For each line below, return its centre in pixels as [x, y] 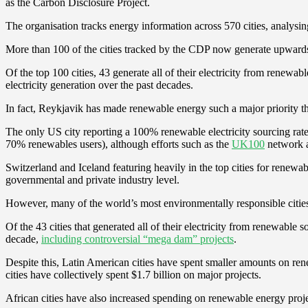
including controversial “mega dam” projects [137, 239]
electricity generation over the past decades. [99, 85]
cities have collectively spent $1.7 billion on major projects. [133, 274]
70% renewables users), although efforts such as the [119, 144]
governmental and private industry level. [92, 179]
